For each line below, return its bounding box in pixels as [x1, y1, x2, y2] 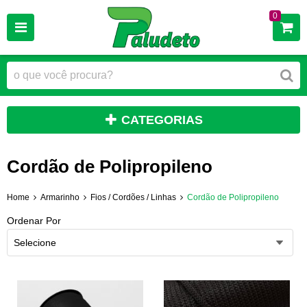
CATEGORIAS [121, 113, 203, 127]
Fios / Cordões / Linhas [90, 193, 176, 203]
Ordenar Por [7, 214, 61, 226]
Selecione [14, 236, 56, 248]
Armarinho [40, 193, 79, 203]
